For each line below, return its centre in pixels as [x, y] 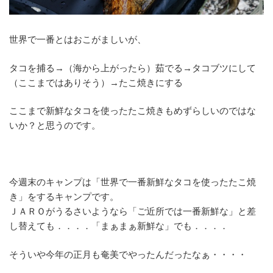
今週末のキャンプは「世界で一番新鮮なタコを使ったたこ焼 [133, 182]
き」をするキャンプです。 [64, 197]
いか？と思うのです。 [55, 126]
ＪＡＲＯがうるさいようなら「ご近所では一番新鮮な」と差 [133, 211]
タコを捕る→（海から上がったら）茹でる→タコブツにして [133, 68]
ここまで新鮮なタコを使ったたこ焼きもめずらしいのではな [133, 111]
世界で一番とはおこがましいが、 [78, 40]
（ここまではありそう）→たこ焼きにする [96, 82]
